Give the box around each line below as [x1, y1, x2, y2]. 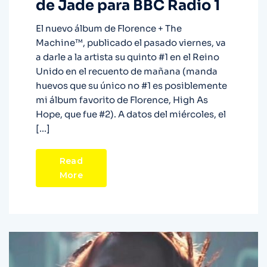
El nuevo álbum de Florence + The [36, 23, 182, 35]
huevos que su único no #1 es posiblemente [36, 80, 227, 92]
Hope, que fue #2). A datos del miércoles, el [36, 108, 226, 120]
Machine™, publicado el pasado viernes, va [36, 37, 226, 49]
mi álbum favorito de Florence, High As [36, 94, 208, 106]
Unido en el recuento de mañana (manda [36, 66, 218, 77]
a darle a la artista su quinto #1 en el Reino [36, 51, 219, 63]
